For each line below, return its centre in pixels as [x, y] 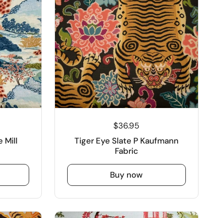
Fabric [126, 151]
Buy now [127, 174]
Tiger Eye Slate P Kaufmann [126, 140]
